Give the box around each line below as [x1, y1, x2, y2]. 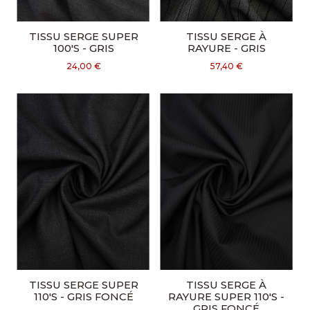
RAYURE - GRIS [187, 42, 266, 55]
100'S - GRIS [53, 42, 114, 55]
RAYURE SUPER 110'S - [168, 291, 285, 304]
